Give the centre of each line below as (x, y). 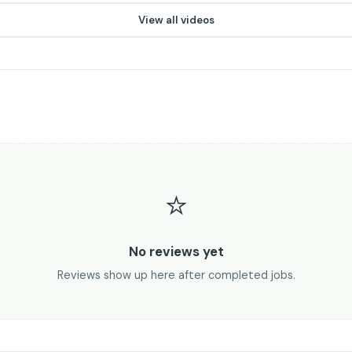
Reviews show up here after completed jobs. (176, 275)
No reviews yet (176, 251)
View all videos (176, 20)
